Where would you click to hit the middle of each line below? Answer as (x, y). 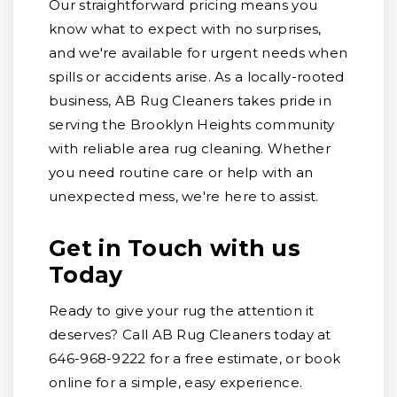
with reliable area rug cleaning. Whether (190, 148)
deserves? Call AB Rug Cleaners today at (190, 335)
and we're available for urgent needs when (198, 53)
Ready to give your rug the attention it (182, 311)
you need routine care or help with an (181, 172)
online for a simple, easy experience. (176, 382)
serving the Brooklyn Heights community (192, 125)
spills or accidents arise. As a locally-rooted (197, 77)
